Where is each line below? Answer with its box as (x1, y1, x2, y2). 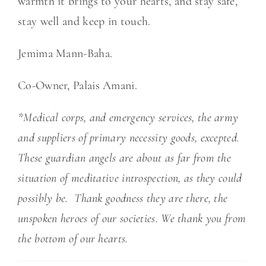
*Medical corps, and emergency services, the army (18, 110, 239, 125)
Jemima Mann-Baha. (18, 46, 113, 61)
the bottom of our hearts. (18, 232, 131, 246)
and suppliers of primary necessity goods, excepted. (18, 131, 240, 145)
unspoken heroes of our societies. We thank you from (18, 211, 246, 226)
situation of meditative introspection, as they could (18, 171, 242, 185)
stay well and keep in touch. (18, 14, 154, 28)
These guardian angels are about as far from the (18, 151, 232, 165)
